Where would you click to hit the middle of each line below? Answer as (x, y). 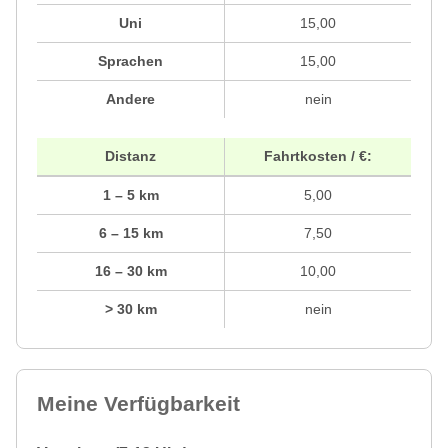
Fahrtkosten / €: (318, 156)
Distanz (130, 156)
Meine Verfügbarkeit (138, 404)
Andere (130, 99)
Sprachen (130, 61)
